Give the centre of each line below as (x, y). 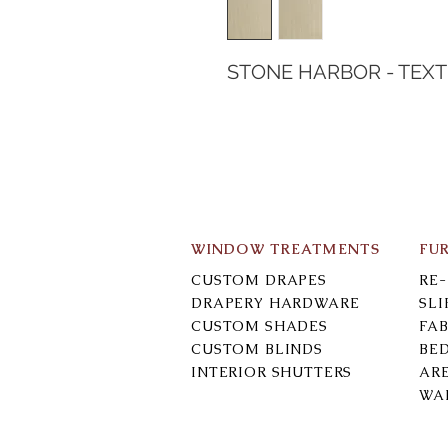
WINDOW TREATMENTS (286, 248)
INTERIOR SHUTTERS (272, 371)
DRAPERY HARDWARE (275, 302)
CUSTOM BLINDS (257, 348)
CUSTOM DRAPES (259, 279)
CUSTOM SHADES (259, 325)
